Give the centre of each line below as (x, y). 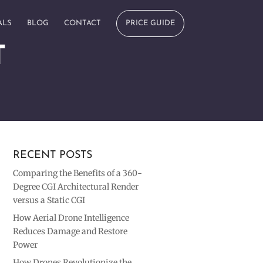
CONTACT (82, 23)
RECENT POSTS (53, 155)
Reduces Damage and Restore (70, 231)
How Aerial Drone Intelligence (71, 218)
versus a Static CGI (49, 200)
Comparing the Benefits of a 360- (78, 173)
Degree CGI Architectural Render (76, 187)
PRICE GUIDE (150, 23)
